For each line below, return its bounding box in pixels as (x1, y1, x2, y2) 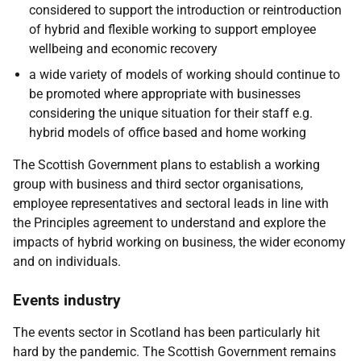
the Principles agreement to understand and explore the (13, 215, 326, 230)
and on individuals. (13, 254, 121, 269)
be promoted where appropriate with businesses (29, 86, 301, 102)
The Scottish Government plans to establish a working (13, 157, 320, 172)
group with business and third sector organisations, (13, 176, 303, 192)
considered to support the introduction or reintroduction (29, 2, 342, 18)
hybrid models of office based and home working (29, 125, 306, 140)
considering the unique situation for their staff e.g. (29, 106, 313, 121)
